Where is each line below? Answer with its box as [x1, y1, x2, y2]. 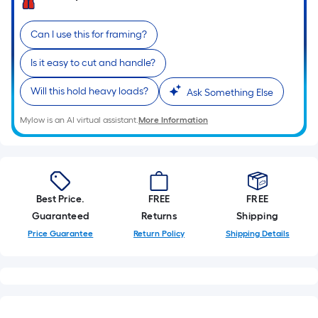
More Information [138, 115, 208, 125]
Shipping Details [225, 229, 290, 238]
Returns [141, 210, 177, 222]
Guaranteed [31, 210, 90, 222]
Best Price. [36, 193, 85, 205]
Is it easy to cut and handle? [31, 57, 155, 69]
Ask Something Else [187, 87, 273, 99]
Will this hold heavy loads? [31, 85, 148, 97]
